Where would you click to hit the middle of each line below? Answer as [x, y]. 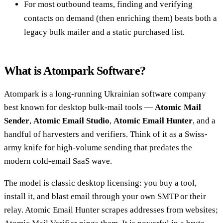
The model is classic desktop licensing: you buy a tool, [100, 183]
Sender [17, 120]
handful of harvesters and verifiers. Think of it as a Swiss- [106, 134]
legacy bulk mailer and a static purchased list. [104, 32]
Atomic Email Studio [71, 120]
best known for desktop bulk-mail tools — [79, 107]
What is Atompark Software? [75, 70]
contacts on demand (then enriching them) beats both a [120, 18]
